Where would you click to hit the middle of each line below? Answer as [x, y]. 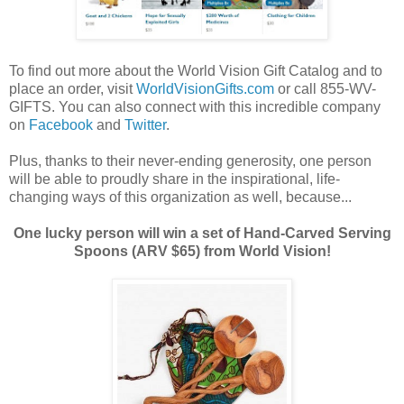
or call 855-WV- [325, 88]
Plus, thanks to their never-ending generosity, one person [190, 161]
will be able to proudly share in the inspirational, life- [174, 179]
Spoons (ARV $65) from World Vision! [202, 251]
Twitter [145, 124]
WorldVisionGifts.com [205, 88]
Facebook [61, 124]
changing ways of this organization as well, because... [180, 197]
